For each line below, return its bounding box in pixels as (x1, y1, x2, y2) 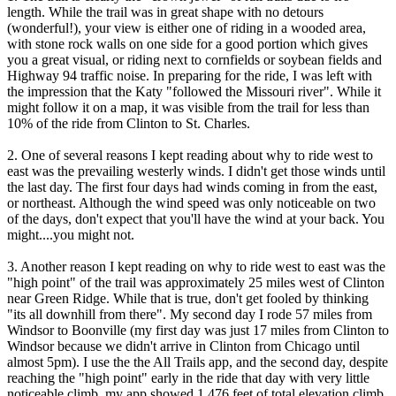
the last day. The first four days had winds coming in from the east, (7, 179, 377, 194)
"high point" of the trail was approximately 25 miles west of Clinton (7, 274, 385, 290)
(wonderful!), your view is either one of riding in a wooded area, (7, 19, 366, 35)
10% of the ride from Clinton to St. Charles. (7, 115, 250, 131)
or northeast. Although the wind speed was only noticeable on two (7, 194, 376, 210)
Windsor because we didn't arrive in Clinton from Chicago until (7, 338, 360, 354)
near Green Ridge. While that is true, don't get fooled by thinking (7, 290, 369, 306)
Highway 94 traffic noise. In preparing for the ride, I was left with (7, 67, 372, 83)
